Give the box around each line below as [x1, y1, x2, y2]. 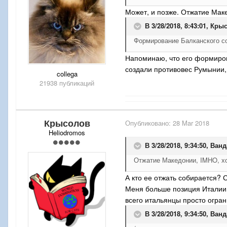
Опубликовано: [125, 118, 173, 128]
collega [56, 69, 78, 79]
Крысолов [44, 117, 90, 130]
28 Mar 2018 [173, 118, 209, 128]
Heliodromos [49, 128, 85, 138]
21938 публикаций [40, 78, 94, 88]
